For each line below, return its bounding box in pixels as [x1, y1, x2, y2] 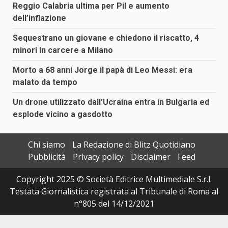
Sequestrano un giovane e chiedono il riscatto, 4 [13, 33, 199, 43]
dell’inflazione [13, 13, 66, 23]
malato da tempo [13, 77, 77, 87]
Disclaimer [130, 151, 170, 162]
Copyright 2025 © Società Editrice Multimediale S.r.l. [16, 173, 212, 185]
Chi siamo [27, 138, 65, 150]
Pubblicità [27, 151, 66, 162]
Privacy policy [72, 151, 124, 162]
